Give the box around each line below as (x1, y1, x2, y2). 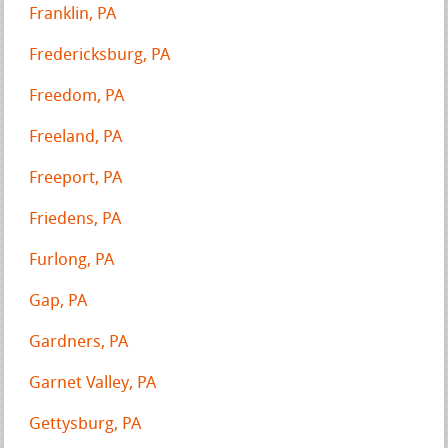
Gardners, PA (29, 333, 129, 351)
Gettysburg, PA (29, 415, 142, 433)
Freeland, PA (29, 128, 123, 146)
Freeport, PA (29, 169, 123, 187)
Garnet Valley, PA (29, 374, 157, 392)
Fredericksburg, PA (29, 46, 171, 64)
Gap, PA (29, 292, 88, 310)
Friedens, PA (29, 210, 122, 228)
